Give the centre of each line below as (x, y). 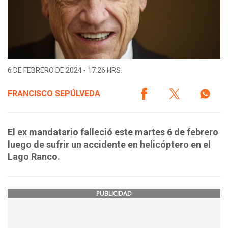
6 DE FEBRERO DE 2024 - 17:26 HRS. (65, 70)
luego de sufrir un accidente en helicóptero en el (109, 145)
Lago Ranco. (34, 157)
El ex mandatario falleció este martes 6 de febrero (113, 132)
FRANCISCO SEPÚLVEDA (54, 94)
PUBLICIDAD (114, 194)
